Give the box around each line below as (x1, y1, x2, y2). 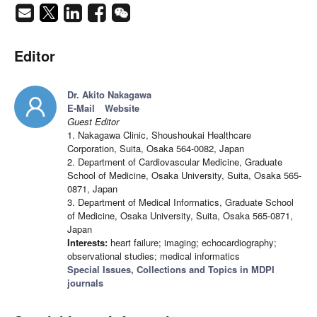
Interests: (67, 236, 108, 250)
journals (67, 276, 103, 290)
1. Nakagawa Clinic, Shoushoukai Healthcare (67, 128, 251, 142)
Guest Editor (67, 115, 119, 129)
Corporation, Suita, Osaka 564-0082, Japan (67, 142, 244, 156)
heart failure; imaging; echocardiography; (108, 236, 277, 250)
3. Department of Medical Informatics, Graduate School (67, 195, 294, 209)
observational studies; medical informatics (67, 249, 240, 263)
